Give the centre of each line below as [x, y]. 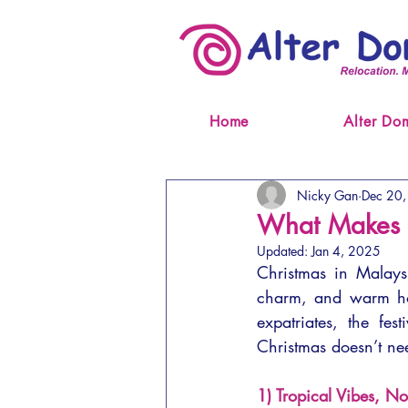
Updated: [284, 251]
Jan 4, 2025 [346, 251]
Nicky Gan [327, 195]
